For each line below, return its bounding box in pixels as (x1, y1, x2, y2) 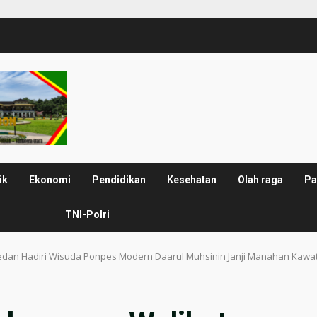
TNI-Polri (65, 209, 110, 221)
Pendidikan (92, 174, 146, 186)
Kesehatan (167, 174, 217, 186)
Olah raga (238, 174, 284, 186)
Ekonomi (29, 174, 71, 186)
